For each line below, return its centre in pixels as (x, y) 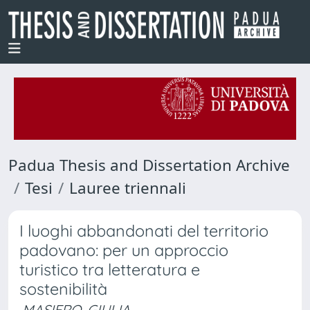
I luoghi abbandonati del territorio (144, 231)
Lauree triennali (128, 188)
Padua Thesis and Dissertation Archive (149, 165)
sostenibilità (63, 289)
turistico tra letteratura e (110, 270)
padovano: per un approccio (124, 250)
